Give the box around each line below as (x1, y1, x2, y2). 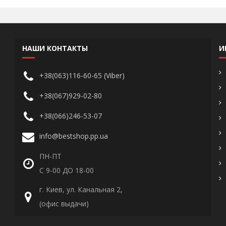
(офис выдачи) (39, 199, 89, 208)
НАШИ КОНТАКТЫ (22, 43, 88, 53)
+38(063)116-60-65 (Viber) (39, 71, 125, 80)
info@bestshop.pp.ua (39, 131, 108, 141)
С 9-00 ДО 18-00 (39, 165, 94, 175)
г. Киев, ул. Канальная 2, (39, 185, 123, 194)
